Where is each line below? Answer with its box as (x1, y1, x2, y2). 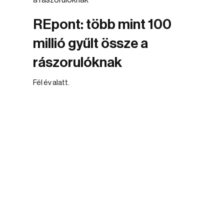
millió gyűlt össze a (33, 36, 148, 50)
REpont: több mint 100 (33, 17, 171, 31)
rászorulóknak (33, 55, 122, 69)
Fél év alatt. (33, 79, 69, 86)
